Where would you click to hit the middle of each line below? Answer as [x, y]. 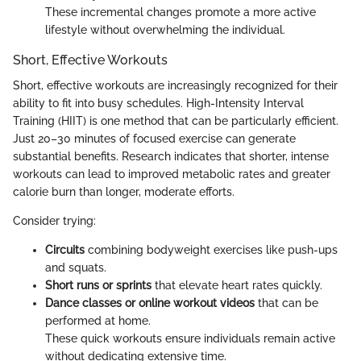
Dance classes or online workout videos [150, 303]
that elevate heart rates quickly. [237, 286]
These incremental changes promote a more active [180, 12]
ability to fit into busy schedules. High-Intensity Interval [158, 104]
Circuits [65, 250]
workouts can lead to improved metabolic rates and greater [172, 174]
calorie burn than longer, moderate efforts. [124, 192]
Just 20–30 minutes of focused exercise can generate [154, 139]
